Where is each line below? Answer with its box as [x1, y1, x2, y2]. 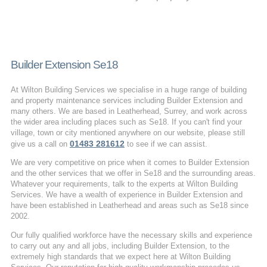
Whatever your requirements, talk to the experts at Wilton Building [10, 179, 238, 189]
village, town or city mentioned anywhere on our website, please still [10, 128, 245, 137]
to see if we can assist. [124, 139, 207, 148]
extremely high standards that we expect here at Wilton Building [10, 252, 231, 261]
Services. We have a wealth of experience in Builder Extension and [10, 190, 243, 200]
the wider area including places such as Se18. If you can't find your [10, 117, 242, 126]
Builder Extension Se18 [10, 58, 118, 71]
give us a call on [10, 139, 70, 148]
